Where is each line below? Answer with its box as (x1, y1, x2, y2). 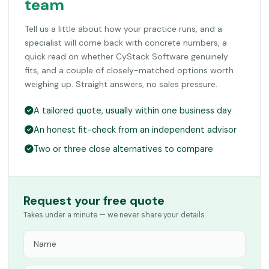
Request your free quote (23, 193, 165, 208)
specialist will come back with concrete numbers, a (25, 37, 227, 48)
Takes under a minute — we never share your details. (23, 210, 207, 220)
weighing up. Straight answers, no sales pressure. (25, 79, 217, 89)
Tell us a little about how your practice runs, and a (25, 23, 222, 34)
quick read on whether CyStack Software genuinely (25, 51, 228, 62)
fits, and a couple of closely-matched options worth (25, 65, 234, 76)
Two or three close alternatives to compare (34, 144, 213, 154)
